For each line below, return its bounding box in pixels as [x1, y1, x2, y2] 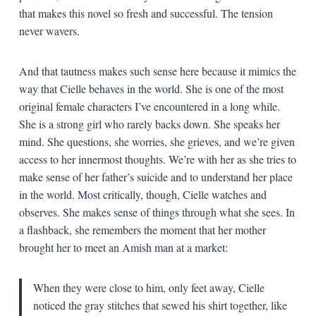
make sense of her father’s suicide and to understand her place [18, 169, 293, 184]
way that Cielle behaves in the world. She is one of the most [18, 80, 284, 96]
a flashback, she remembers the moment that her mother [18, 221, 266, 237]
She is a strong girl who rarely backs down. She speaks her [18, 116, 280, 131]
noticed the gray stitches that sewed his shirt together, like [32, 297, 287, 312]
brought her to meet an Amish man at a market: [18, 239, 228, 255]
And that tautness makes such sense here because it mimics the [18, 63, 296, 78]
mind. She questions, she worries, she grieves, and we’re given [18, 133, 295, 149]
